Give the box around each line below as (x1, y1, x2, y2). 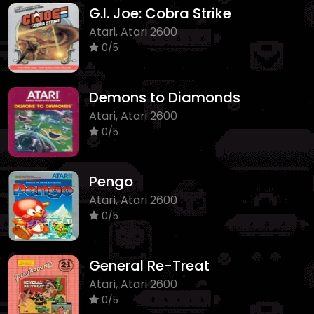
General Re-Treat (89, 255, 210, 275)
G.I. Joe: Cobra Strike (89, 3, 231, 23)
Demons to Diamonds (89, 87, 240, 107)
